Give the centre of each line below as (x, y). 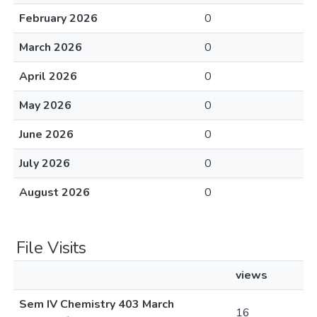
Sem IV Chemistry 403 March (97, 304)
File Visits (51, 248)
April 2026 (48, 76)
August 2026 (54, 192)
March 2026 (51, 47)
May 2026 (45, 105)
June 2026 (46, 134)
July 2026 (45, 163)
